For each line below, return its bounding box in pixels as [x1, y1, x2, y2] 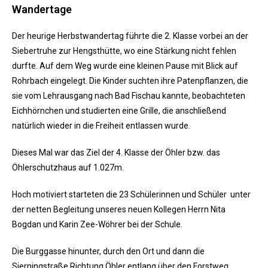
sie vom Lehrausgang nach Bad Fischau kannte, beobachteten [12, 91, 245, 101]
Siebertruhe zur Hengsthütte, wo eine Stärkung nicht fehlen [12, 46, 236, 56]
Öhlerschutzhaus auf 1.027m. [12, 163, 124, 173]
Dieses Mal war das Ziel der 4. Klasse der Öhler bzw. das [12, 148, 220, 158]
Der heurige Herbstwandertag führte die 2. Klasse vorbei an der [12, 31, 248, 41]
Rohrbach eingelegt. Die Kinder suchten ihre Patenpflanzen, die [12, 76, 248, 86]
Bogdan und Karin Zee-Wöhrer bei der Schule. [12, 220, 182, 230]
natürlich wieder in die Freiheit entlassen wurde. [12, 121, 192, 131]
